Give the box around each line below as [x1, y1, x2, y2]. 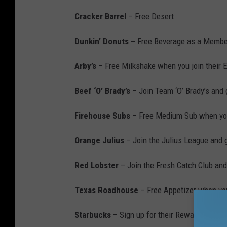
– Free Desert [126, 11, 174, 22]
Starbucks [74, 210, 111, 220]
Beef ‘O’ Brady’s [74, 86, 130, 96]
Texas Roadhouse [74, 185, 138, 196]
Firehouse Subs [74, 110, 130, 121]
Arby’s [74, 61, 96, 71]
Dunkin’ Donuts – [74, 36, 137, 47]
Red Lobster [74, 160, 119, 171]
